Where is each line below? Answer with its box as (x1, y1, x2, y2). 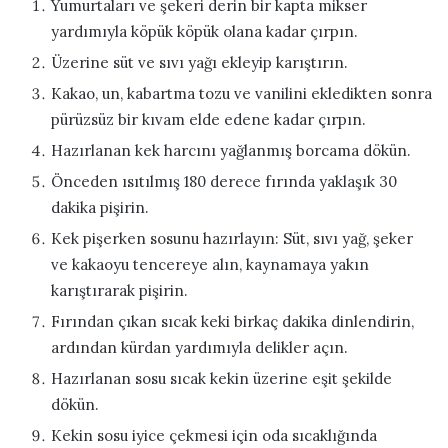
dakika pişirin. (51, 197, 149, 217)
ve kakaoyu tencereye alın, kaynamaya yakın (51, 254, 369, 274)
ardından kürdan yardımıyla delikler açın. (51, 337, 348, 357)
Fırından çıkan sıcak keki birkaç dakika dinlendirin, (51, 311, 414, 331)
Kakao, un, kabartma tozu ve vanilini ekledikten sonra (51, 83, 432, 103)
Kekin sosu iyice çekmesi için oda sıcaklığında (51, 425, 377, 445)
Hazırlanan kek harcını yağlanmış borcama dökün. (51, 140, 411, 160)
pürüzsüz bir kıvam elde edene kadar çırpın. (51, 109, 366, 129)
